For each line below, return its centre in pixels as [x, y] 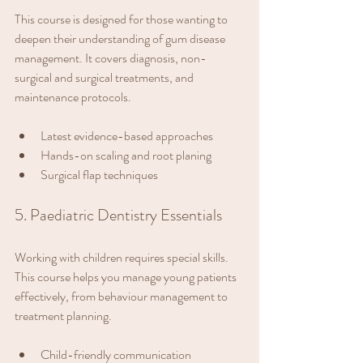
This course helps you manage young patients [127, 276]
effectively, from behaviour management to [122, 296]
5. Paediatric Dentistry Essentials [118, 215]
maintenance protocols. [73, 96]
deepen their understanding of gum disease [121, 38]
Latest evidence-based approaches [127, 135]
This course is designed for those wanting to [122, 19]
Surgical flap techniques [99, 174]
